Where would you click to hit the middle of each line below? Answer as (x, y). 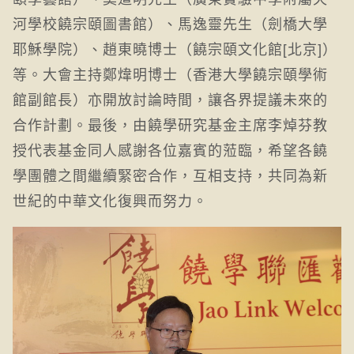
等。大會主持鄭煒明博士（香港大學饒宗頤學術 (170, 73)
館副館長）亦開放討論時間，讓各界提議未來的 (170, 98)
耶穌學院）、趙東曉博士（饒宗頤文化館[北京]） (175, 48)
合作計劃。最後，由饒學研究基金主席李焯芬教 (170, 124)
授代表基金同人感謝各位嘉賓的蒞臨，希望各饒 (170, 149)
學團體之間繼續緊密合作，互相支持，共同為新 (170, 174)
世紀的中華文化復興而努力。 (110, 200)
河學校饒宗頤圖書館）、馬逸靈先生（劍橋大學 (170, 23)
